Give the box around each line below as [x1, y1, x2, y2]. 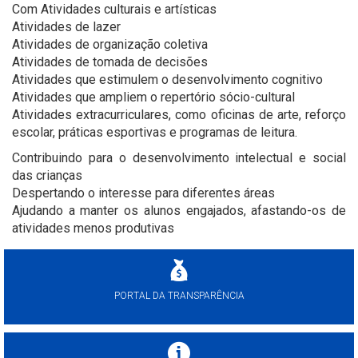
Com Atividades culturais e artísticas [12, 2, 217, 18]
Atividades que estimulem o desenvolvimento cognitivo [12, 72, 323, 88]
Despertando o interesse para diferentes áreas [12, 185, 275, 201]
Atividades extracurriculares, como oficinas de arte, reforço [12, 107, 346, 123]
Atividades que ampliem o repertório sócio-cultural [12, 89, 295, 105]
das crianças [12, 168, 82, 184]
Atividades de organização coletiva [12, 37, 208, 53]
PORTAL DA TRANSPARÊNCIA [113, 290, 245, 302]
